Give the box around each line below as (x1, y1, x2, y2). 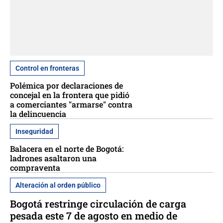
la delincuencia (10, 109, 66, 119)
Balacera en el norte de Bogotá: (10, 143, 123, 154)
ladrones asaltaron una (10, 153, 97, 164)
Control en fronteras (15, 64, 79, 73)
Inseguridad (15, 127, 53, 136)
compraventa (10, 162, 60, 173)
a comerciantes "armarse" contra (10, 99, 132, 110)
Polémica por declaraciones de (10, 80, 123, 91)
